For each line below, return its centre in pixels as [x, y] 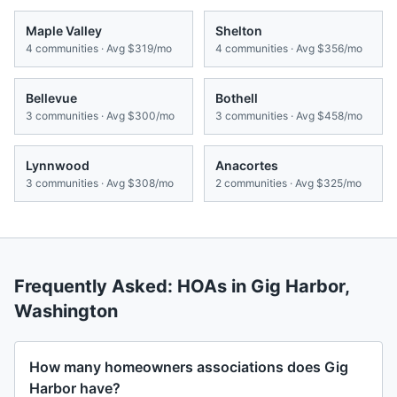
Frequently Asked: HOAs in [132, 287]
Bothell [237, 98]
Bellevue [51, 98]
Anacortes [247, 166]
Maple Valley [64, 31]
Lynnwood [58, 166]
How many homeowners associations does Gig [189, 367]
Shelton [239, 31]
